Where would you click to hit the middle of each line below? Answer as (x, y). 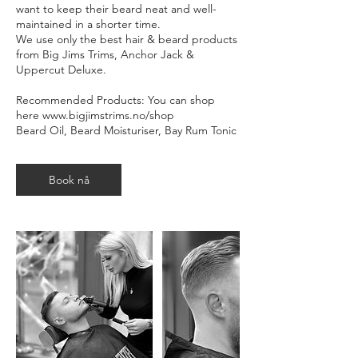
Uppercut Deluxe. (61, 70)
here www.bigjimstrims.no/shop (98, 115)
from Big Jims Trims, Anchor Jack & (105, 55)
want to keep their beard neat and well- (116, 9)
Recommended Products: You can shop (115, 100)
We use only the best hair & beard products (127, 40)
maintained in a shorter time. (88, 24)
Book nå (69, 180)
